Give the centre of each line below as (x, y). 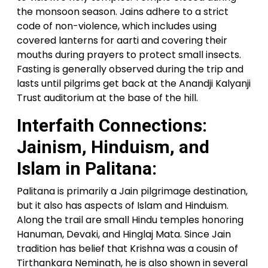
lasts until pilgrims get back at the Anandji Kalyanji (134, 84)
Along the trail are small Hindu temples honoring (130, 220)
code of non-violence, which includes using (117, 26)
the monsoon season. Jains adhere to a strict (123, 12)
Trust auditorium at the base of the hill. (107, 98)
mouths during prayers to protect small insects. (129, 55)
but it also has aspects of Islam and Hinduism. (123, 206)
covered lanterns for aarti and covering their (122, 41)
